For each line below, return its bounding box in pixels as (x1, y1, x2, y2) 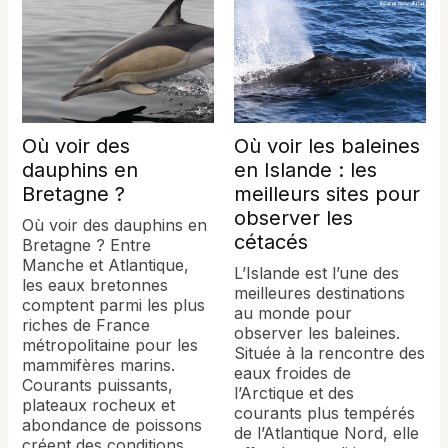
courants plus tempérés (234, 402, 415, 423)
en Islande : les (234, 157, 377, 182)
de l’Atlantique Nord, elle (234, 422, 419, 443)
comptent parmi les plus (22, 294, 206, 315)
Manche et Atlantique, (22, 254, 190, 275)
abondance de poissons (22, 414, 203, 435)
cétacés (234, 229, 308, 254)
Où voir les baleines (234, 133, 420, 158)
